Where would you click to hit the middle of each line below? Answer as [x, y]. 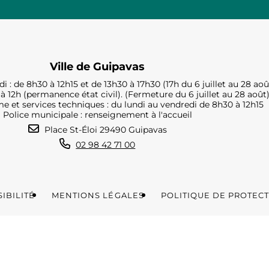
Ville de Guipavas [98, 67]
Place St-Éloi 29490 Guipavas [105, 130]
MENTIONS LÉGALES [98, 195]
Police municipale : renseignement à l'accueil [97, 115]
